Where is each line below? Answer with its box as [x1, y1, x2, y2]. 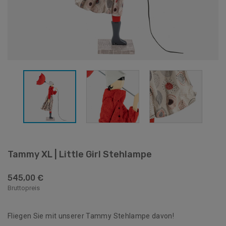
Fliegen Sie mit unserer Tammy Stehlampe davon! [8, 212, 175, 220]
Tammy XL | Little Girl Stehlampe [8, 149, 152, 160]
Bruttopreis [8, 184, 40, 192]
